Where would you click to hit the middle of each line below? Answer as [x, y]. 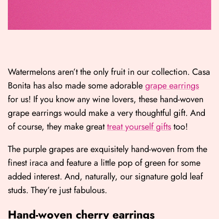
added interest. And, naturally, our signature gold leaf [105, 177]
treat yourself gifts [139, 127]
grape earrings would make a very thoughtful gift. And [107, 113]
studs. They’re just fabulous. [59, 190]
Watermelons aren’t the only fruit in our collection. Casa [109, 72]
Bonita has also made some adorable [77, 86]
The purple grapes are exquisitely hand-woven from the [108, 149]
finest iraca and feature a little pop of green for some [104, 163]
